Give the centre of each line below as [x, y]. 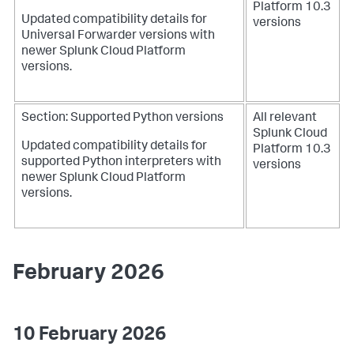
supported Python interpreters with [121, 163]
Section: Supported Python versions [122, 119]
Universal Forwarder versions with [118, 36]
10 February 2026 [89, 336]
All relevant [285, 119]
